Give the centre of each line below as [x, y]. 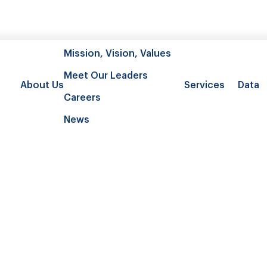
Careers [82, 97]
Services [204, 84]
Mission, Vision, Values [117, 52]
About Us [42, 84]
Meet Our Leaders [106, 74]
